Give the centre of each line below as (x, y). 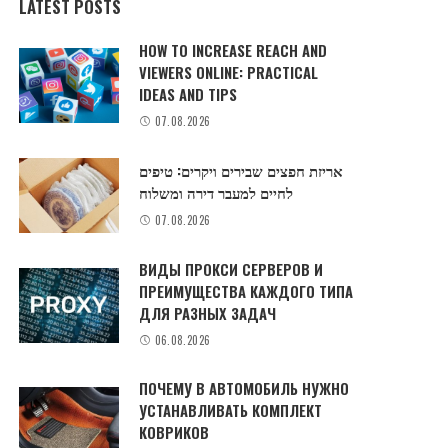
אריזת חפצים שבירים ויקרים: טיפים (241, 170)
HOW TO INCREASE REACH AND (233, 49)
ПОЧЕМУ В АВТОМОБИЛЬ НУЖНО (244, 388)
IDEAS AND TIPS (188, 93)
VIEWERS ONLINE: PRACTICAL (229, 71)
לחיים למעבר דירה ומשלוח (216, 192)
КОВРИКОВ (174, 432)
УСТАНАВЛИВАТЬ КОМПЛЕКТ (231, 410)
